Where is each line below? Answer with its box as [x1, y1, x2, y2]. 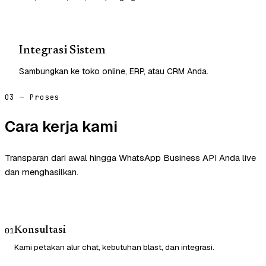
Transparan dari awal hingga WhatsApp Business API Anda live [5, 152, 256, 164]
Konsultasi [14, 225, 66, 236]
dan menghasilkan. [5, 166, 78, 178]
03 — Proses [5, 92, 60, 102]
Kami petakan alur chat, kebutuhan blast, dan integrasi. [14, 242, 214, 253]
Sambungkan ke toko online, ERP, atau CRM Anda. [19, 65, 208, 77]
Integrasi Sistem [19, 44, 106, 56]
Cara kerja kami [5, 116, 118, 137]
